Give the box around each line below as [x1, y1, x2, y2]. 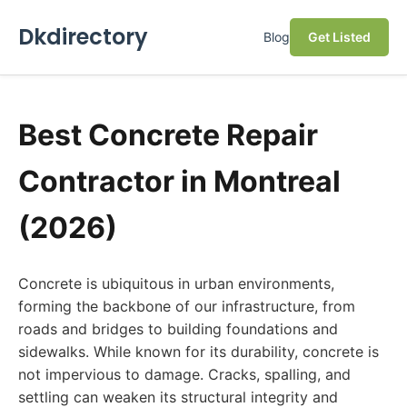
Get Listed [308, 29, 371, 45]
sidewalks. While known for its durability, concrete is [18, 342, 379, 361]
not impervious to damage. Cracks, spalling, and [18, 365, 351, 383]
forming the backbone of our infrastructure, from [18, 297, 355, 315]
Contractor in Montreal [18, 164, 341, 199]
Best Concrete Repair [18, 117, 318, 153]
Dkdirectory [18, 22, 148, 52]
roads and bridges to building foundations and [18, 320, 338, 338]
